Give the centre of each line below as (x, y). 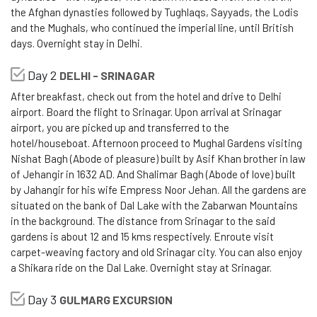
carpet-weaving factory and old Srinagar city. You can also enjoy (156, 252)
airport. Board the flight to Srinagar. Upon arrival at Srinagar (146, 112)
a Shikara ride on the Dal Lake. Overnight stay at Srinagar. (141, 268)
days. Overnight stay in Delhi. (76, 44)
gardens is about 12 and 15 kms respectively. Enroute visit (142, 237)
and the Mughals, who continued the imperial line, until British (152, 28)
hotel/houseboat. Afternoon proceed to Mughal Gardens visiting (156, 143)
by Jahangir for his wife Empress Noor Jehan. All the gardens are (158, 190)
